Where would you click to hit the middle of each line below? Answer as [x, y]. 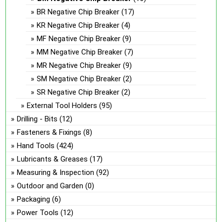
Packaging [34, 199]
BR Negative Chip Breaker [78, 12]
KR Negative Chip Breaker [78, 25]
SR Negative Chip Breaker [78, 92]
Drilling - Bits [37, 119]
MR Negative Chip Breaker [79, 65]
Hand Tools [36, 145]
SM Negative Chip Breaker [79, 79]
